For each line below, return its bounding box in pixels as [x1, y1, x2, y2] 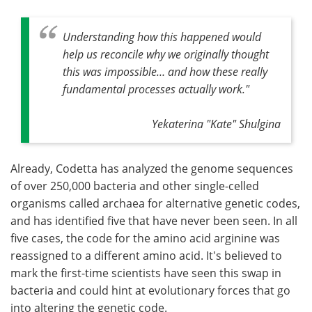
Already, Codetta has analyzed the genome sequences [10, 160, 293, 176]
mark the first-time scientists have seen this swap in [10, 265, 281, 281]
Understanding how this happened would [63, 29, 261, 44]
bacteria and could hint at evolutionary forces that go [10, 282, 290, 298]
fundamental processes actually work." [63, 81, 249, 96]
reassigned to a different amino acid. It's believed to [10, 247, 282, 263]
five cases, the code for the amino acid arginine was [10, 230, 280, 246]
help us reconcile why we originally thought [63, 46, 269, 61]
